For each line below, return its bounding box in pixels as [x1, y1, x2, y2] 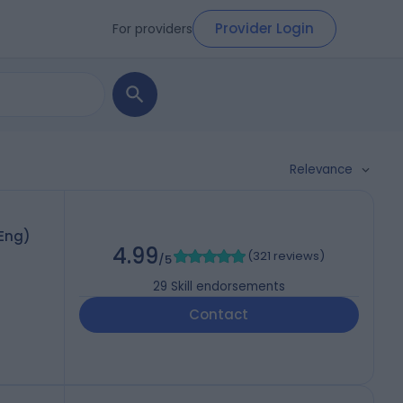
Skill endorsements [170, 278, 285, 296]
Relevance [290, 161, 353, 178]
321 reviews [253, 247, 320, 265]
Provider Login [215, 19, 314, 38]
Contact [189, 305, 249, 325]
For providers [112, 19, 193, 38]
